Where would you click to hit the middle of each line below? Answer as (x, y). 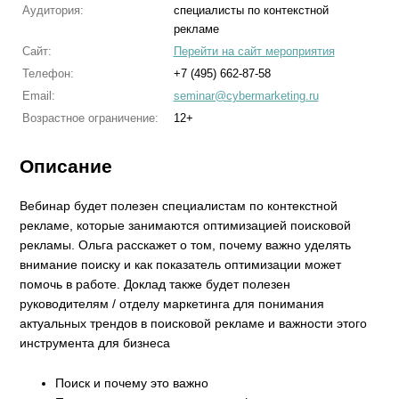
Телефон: (48, 73)
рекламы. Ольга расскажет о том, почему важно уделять (186, 245)
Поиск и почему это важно (134, 383)
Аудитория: (53, 10)
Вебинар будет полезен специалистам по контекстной (179, 206)
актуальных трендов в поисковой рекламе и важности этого (194, 324)
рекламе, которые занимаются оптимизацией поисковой (186, 226)
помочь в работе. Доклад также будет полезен (155, 285)
